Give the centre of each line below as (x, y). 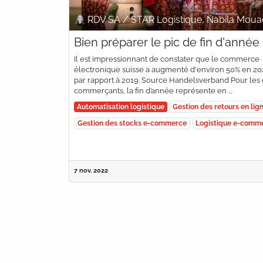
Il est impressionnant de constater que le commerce (167, 59)
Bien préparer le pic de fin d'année (167, 42)
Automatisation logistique (120, 107)
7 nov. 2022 (91, 170)
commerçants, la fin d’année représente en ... (153, 90)
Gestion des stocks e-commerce (132, 123)
